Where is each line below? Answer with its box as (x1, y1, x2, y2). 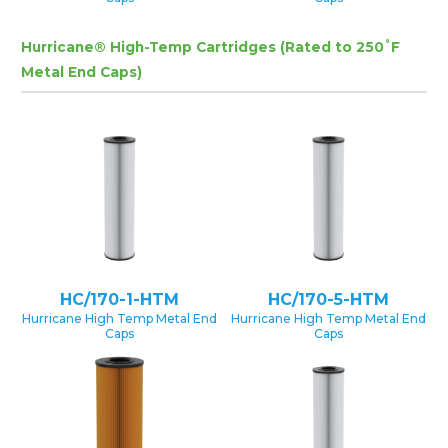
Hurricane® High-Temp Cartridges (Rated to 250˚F (21, 38, 400, 55)
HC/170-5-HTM (268, 290, 389, 310)
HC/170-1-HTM (60, 290, 179, 310)
